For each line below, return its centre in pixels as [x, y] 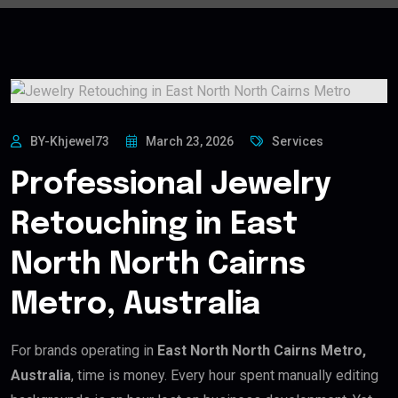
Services [298, 141]
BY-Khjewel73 [70, 141]
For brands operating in [84, 350]
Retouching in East [154, 225]
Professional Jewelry [171, 185]
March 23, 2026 [190, 141]
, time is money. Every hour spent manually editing [225, 375]
